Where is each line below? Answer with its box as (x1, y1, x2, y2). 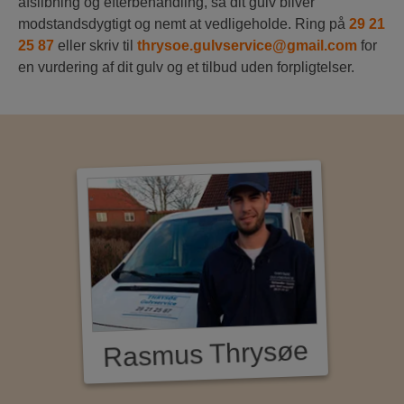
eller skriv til (58, 38, 137, 54)
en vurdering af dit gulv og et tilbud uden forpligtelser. (18, 60, 354, 76)
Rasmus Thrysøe (101, 335, 308, 372)
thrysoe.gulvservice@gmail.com (137, 38, 357, 54)
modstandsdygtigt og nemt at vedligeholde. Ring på (18, 16, 349, 32)
